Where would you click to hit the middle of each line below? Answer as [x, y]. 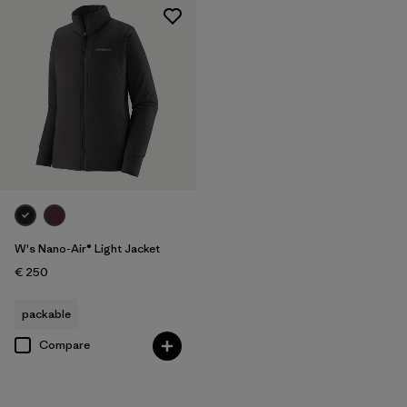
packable [46, 313]
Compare [65, 344]
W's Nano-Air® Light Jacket [87, 248]
